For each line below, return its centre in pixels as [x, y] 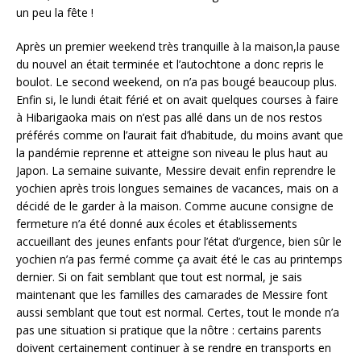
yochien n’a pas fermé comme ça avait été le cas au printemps [179, 259]
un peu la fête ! [55, 12]
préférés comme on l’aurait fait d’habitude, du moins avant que [180, 135]
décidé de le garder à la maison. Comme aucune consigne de [175, 205]
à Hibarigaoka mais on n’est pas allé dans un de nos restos [169, 117]
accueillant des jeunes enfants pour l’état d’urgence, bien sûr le [179, 241]
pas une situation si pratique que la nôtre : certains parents [169, 330]
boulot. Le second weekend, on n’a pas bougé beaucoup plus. [176, 81]
